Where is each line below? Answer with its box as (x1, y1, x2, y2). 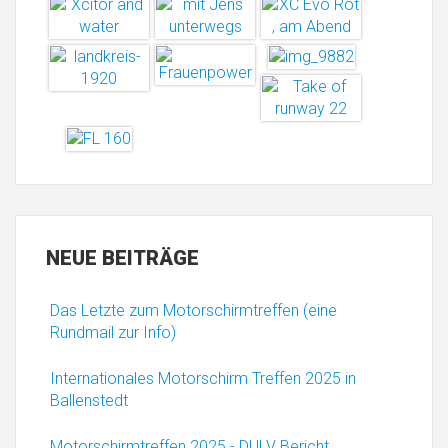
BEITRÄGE (97, 245, 199, 270)
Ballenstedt (50, 390, 128, 410)
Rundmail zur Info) (50, 322, 176, 342)
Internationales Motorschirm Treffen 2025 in (50, 368, 356, 388)
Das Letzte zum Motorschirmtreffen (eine (50, 300, 337, 320)
